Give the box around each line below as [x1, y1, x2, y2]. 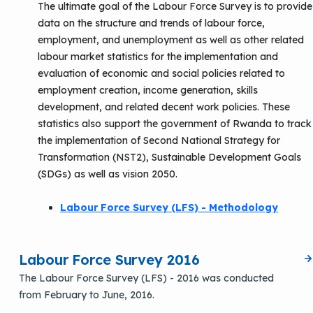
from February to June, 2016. [19, 288, 154, 301]
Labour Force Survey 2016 [19, 250, 200, 268]
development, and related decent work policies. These [38, 100, 290, 113]
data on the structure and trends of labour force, [38, 16, 265, 29]
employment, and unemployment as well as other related [38, 33, 304, 46]
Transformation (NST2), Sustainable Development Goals [38, 150, 301, 163]
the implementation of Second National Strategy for [38, 133, 280, 147]
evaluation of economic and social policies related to [38, 66, 285, 80]
